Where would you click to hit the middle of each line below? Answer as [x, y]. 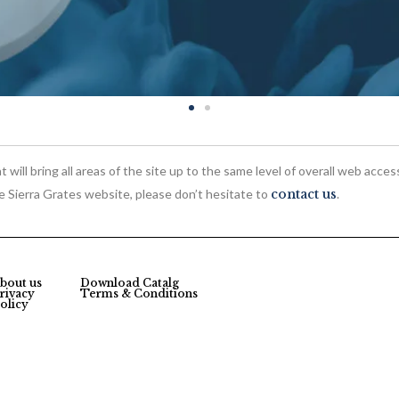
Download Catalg [130, 282]
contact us [303, 194]
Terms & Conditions [139, 293]
